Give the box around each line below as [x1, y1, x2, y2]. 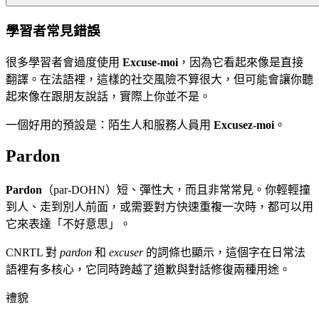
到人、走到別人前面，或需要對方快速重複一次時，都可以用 [6, 200, 313, 213]
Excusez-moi [214, 118, 274, 131]
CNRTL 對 [6, 246, 60, 258]
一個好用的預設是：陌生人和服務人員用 [6, 118, 214, 131]
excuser [109, 246, 143, 258]
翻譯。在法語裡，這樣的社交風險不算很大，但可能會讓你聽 [6, 73, 313, 85]
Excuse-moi [122, 56, 178, 68]
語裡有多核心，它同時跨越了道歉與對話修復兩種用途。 [6, 263, 291, 276]
